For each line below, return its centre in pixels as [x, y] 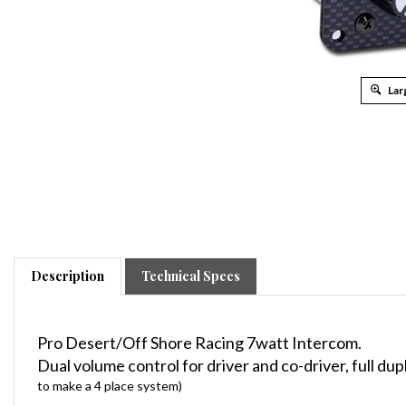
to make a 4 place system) [110, 372]
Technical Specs [191, 262]
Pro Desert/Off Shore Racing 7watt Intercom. [199, 329]
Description [68, 262]
